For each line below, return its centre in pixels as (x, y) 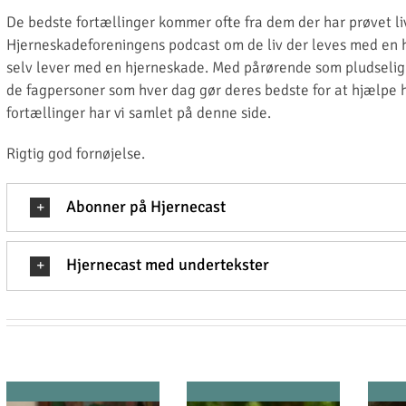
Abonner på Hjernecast (146, 206)
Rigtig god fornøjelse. (76, 153)
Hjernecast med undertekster (168, 265)
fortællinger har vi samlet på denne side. (139, 112)
